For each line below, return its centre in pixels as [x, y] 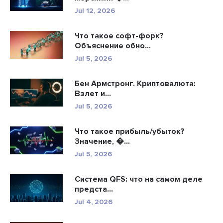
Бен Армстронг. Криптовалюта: [135, 83]
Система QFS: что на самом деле [139, 179]
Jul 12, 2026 [95, 10]
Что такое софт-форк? [119, 36]
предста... [94, 189]
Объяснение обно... [113, 46]
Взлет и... [93, 93]
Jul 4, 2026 [94, 202]
